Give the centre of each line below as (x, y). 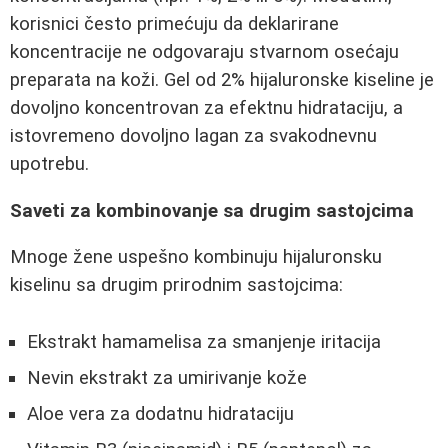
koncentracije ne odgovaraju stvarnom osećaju (204, 52)
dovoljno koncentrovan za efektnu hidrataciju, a (206, 108)
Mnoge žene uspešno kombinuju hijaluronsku (196, 257)
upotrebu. (49, 164)
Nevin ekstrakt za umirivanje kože (167, 378)
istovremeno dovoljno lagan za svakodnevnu (193, 136)
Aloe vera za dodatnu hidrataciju (160, 414)
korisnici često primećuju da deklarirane (174, 24)
